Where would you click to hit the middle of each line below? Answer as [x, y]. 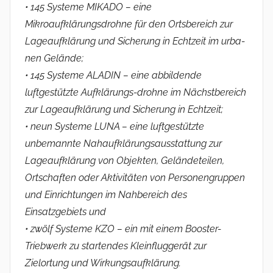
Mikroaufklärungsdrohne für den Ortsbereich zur [129, 24]
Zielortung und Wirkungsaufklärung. [103, 263]
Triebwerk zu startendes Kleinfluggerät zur [116, 246]
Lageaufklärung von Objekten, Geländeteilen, [125, 161]
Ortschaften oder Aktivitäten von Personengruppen [135, 178]
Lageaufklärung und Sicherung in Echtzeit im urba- [135, 41]
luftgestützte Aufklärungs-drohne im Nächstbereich [136, 93]
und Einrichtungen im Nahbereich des [106, 195]
